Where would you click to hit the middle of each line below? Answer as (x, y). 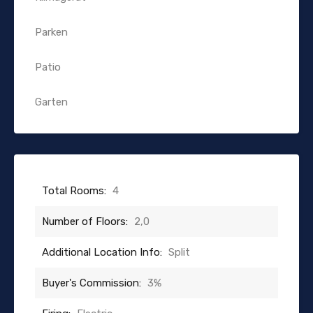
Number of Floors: (85, 221)
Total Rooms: (74, 190)
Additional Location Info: (102, 252)
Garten (51, 102)
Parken (51, 32)
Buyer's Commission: (92, 283)
